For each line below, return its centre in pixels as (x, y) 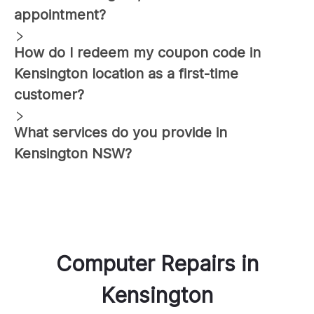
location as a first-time (163, 73)
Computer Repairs (145, 263)
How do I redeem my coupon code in (137, 52)
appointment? (60, 14)
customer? (49, 94)
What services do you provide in (121, 132)
